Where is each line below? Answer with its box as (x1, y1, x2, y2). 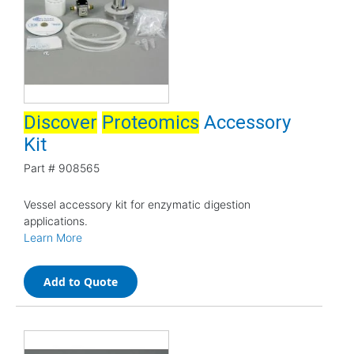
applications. (24, 213, 88, 228)
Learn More (24, 230, 82, 244)
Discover (24, 111, 97, 134)
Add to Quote (43, 273, 118, 289)
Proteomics (102, 111, 199, 134)
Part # (24, 160, 55, 175)
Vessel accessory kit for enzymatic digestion (24, 197, 250, 211)
